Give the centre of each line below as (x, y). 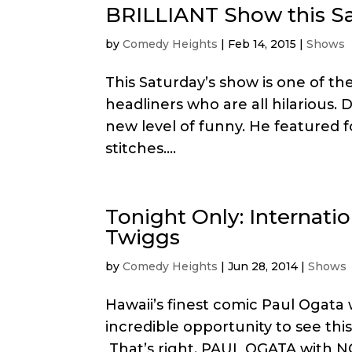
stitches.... (141, 149)
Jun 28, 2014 (263, 267)
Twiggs (143, 238)
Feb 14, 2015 (262, 44)
